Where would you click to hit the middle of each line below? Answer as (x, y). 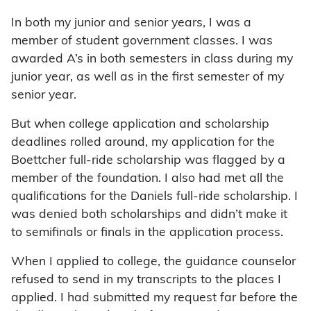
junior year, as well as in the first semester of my (148, 78)
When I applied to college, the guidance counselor (153, 262)
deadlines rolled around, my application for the (143, 143)
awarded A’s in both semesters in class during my (152, 60)
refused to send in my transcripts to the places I (146, 280)
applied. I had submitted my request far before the (154, 299)
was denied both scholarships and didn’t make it (149, 215)
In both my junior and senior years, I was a (131, 24)
